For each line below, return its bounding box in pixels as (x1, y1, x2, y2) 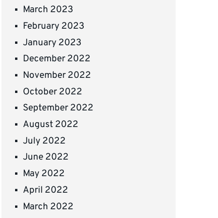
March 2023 (23, 4, 73, 16)
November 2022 (23, 70, 91, 82)
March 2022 (23, 200, 74, 213)
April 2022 (23, 184, 69, 196)
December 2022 (23, 53, 91, 65)
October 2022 (23, 86, 83, 98)
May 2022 (23, 168, 65, 180)
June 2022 (23, 151, 69, 163)
